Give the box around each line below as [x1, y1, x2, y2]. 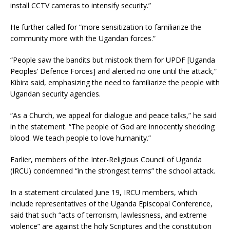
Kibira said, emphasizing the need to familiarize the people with [10, 77, 220, 87]
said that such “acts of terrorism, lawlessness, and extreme [10, 209, 207, 220]
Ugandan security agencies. [10, 88, 101, 99]
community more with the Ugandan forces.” [10, 33, 156, 43]
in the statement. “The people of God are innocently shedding [10, 121, 215, 131]
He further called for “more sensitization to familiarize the [10, 22, 201, 32]
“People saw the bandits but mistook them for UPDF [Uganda [10, 54, 215, 65]
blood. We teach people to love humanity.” [10, 132, 151, 143]
